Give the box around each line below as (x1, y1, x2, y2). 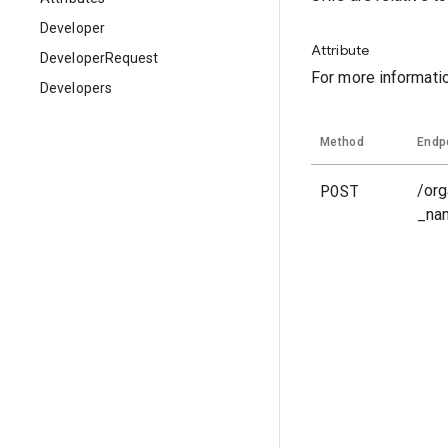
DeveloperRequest (40, 50, 159, 66)
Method (320, 135, 364, 149)
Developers (40, 80, 112, 96)
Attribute (311, 41, 369, 59)
